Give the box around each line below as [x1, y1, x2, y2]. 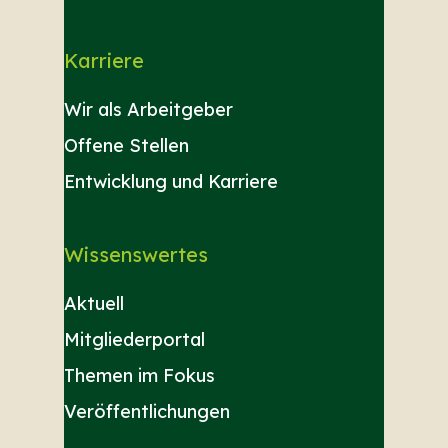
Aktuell [64, 292, 124, 316]
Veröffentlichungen [64, 400, 230, 424]
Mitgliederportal [64, 328, 205, 352]
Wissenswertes [64, 242, 208, 268]
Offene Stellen [64, 134, 189, 158]
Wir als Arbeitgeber [64, 98, 233, 122]
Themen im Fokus [64, 364, 215, 388]
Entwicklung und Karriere [64, 170, 278, 194]
